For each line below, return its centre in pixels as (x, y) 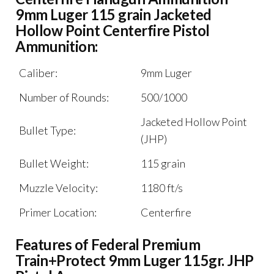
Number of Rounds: (64, 98)
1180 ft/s (162, 188)
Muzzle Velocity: (58, 188)
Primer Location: (58, 213)
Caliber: (38, 73)
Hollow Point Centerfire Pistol (113, 31)
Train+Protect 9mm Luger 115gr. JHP (135, 261)
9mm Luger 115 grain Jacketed (113, 15)
